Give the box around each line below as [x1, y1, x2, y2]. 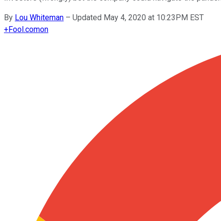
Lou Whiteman [15, 12, 64, 22]
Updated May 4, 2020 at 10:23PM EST [73, 12, 204, 22]
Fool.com [8, 24, 40, 34]
